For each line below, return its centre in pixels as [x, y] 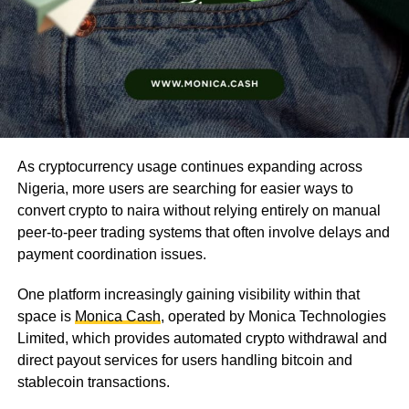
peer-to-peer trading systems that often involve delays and [203, 232]
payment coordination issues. [111, 254]
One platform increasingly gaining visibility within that [188, 294]
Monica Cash [117, 316]
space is [46, 316]
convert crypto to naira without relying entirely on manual [199, 210]
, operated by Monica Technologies [273, 316]
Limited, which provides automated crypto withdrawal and [202, 338]
